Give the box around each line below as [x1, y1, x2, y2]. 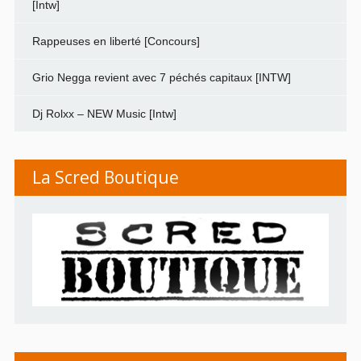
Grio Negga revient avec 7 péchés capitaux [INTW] [31, 70, 291, 84]
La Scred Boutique [31, 165, 179, 189]
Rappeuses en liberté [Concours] [31, 34, 200, 48]
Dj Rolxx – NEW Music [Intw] [31, 106, 176, 120]
